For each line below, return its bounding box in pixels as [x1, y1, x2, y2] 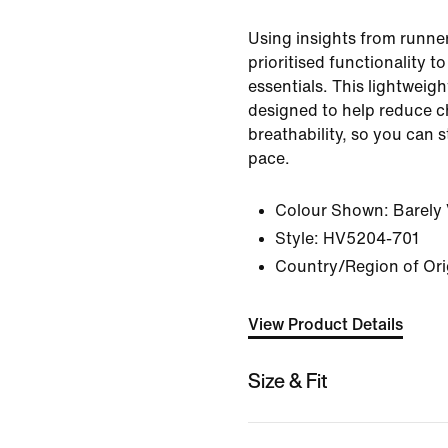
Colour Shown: [275, 202, 389, 219]
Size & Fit [248, 365, 328, 395]
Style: [275, 230, 319, 247]
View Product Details [248, 316, 403, 333]
